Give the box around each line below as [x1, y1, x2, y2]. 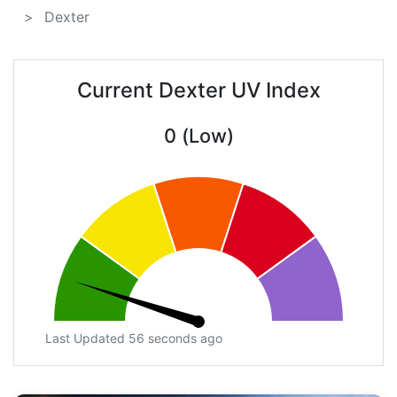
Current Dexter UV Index [76, 77, 321, 104]
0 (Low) [163, 124, 234, 148]
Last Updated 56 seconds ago [45, 331, 222, 346]
